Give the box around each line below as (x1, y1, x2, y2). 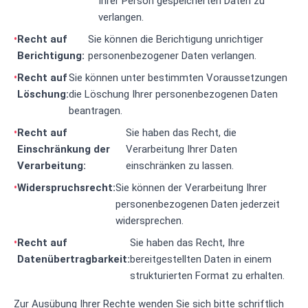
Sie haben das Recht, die (126, 126, 237, 139)
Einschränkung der (17, 143, 110, 155)
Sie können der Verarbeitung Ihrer (115, 181, 267, 194)
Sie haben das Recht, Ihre (130, 236, 245, 249)
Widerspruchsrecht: (17, 181, 115, 194)
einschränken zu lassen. (126, 159, 234, 172)
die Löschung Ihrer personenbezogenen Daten (69, 88, 278, 100)
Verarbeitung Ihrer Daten (126, 143, 238, 155)
